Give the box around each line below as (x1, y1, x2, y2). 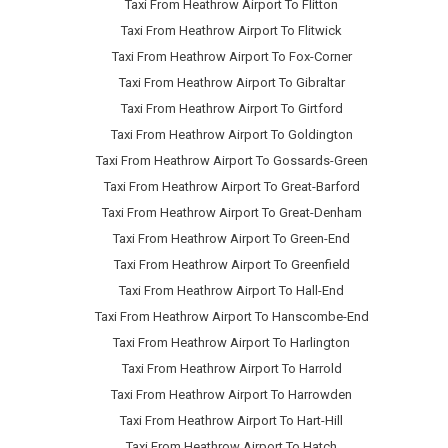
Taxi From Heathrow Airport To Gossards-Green (95, 153, 368, 169)
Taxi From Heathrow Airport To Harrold (121, 361, 342, 377)
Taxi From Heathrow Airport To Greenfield (113, 257, 350, 273)
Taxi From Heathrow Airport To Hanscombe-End (94, 309, 369, 325)
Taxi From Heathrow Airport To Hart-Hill (120, 413, 343, 429)
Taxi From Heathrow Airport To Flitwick (121, 23, 342, 39)
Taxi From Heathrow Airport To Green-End (113, 231, 350, 247)
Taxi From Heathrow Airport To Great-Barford (103, 179, 360, 195)
